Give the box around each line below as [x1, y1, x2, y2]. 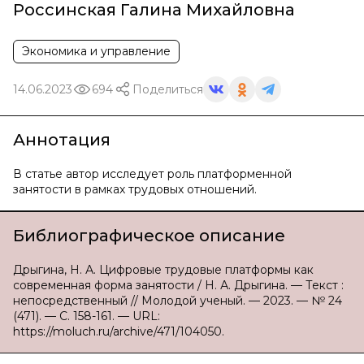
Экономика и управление [22, 44, 171, 58]
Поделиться [132, 81, 203, 97]
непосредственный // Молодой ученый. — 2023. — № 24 [13, 293, 342, 308]
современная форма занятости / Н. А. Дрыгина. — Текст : [13, 278, 344, 292]
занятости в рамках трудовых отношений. [13, 182, 257, 197]
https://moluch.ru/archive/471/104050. [13, 324, 224, 339]
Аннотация [13, 130, 110, 149]
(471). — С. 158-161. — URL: [13, 309, 160, 323]
